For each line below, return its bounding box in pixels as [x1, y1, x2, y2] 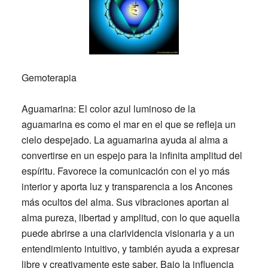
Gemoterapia [21, 71, 77, 85]
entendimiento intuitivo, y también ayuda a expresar [21, 242, 239, 256]
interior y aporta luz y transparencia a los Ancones [21, 179, 233, 194]
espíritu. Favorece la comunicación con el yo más [21, 164, 230, 178]
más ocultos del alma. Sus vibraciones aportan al [21, 195, 229, 209]
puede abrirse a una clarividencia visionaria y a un [21, 226, 234, 240]
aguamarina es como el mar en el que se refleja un [21, 117, 236, 132]
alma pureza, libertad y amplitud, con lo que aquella [21, 211, 240, 225]
